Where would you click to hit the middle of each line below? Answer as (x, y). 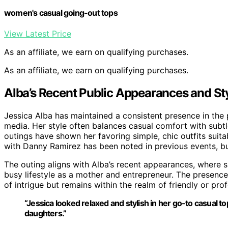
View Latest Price (38, 34)
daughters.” (46, 213)
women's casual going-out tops (61, 13)
